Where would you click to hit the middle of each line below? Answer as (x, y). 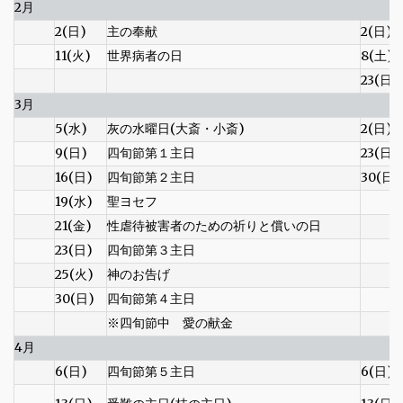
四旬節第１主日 (151, 152)
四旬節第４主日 (151, 298)
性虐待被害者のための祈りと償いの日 (214, 225)
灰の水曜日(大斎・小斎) (176, 128)
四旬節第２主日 (151, 177)
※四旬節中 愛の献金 (170, 322)
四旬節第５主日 (151, 371)
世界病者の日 (145, 55)
